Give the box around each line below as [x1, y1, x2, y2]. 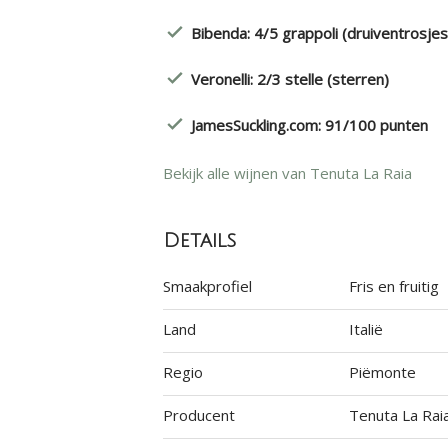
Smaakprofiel [162, 276, 252, 296]
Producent [162, 405, 235, 425]
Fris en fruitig [349, 276, 440, 296]
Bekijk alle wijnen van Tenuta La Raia [162, 163, 412, 183]
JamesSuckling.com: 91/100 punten [190, 115, 428, 135]
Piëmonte [349, 362, 417, 382]
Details [162, 230, 236, 252]
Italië [349, 319, 384, 339]
